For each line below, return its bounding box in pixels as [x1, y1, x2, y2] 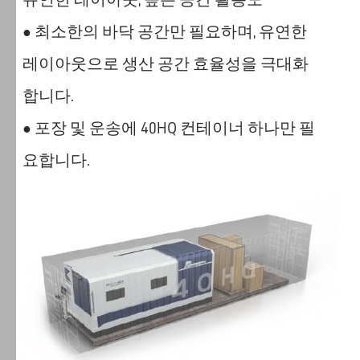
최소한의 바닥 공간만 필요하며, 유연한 [31, 23, 307, 40]
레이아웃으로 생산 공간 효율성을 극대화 [22, 55, 309, 72]
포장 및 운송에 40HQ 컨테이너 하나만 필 [31, 120, 315, 137]
